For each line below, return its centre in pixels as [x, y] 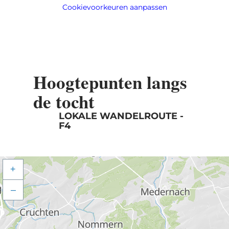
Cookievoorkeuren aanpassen [114, 7]
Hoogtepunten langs [110, 82]
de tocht [64, 101]
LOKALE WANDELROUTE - [121, 116]
